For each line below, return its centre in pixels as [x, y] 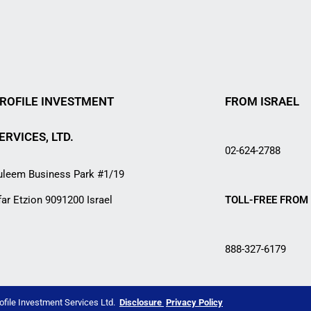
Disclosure [142, 303]
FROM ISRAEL [262, 102]
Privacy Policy [194, 303]
